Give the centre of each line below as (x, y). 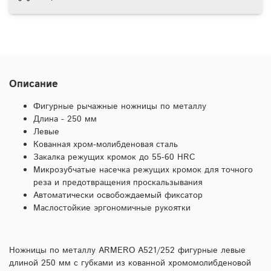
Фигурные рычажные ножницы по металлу (120, 106)
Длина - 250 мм (65, 119)
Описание (34, 84)
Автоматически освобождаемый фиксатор (118, 195)
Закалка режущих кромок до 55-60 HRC (114, 157)
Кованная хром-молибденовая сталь (106, 144)
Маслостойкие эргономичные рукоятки (112, 208)
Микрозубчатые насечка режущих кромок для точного (143, 170)
